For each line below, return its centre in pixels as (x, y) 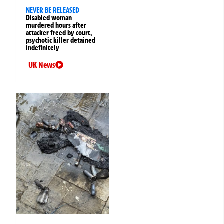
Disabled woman (49, 18)
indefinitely (43, 48)
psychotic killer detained (61, 41)
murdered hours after (56, 26)
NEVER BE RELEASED (53, 11)
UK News (42, 65)
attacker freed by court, (59, 33)
